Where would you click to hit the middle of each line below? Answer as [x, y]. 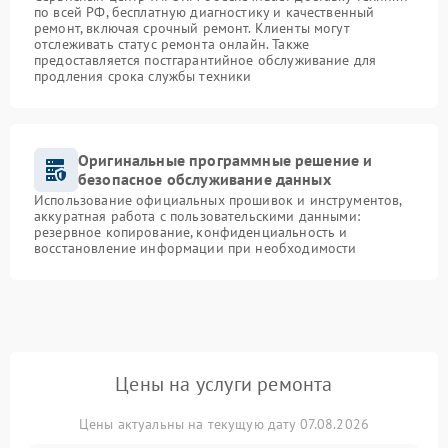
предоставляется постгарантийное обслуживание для [205, 60]
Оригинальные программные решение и [225, 160]
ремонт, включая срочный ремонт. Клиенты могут [192, 28]
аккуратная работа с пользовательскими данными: [197, 216]
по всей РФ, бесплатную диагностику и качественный [204, 12]
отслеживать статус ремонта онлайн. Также [171, 44]
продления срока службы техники [143, 76]
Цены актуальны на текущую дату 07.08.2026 [224, 424]
